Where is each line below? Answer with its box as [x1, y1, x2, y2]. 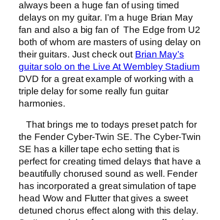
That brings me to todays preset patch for [19, 119, 197, 130]
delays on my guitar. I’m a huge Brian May [19, 12, 193, 23]
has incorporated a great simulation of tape [19, 181, 196, 192]
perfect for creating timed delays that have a [19, 156, 201, 167]
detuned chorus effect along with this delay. [19, 205, 198, 216]
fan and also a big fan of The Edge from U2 [19, 24, 200, 35]
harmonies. [19, 98, 66, 109]
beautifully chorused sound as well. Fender [19, 168, 197, 179]
